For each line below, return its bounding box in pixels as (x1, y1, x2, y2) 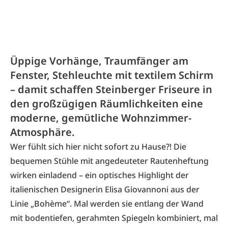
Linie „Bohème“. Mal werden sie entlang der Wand (10, 198, 204, 209)
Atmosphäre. (10, 125, 75, 139)
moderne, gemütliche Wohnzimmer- (10, 111, 191, 125)
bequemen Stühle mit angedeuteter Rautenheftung (10, 155, 209, 166)
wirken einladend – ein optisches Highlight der (10, 169, 189, 181)
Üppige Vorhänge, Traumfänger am (10, 54, 188, 68)
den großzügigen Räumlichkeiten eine (10, 97, 203, 110)
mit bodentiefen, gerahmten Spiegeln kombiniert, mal (10, 212, 218, 223)
